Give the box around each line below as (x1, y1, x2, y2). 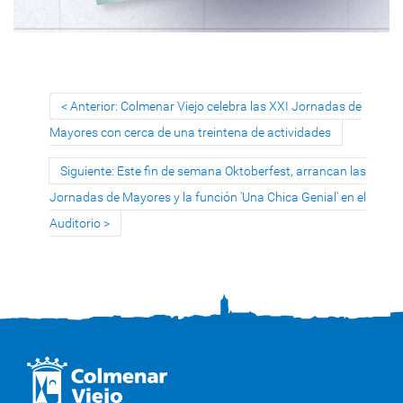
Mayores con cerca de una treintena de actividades (49, 124, 331, 139)
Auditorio (49, 215, 101, 230)
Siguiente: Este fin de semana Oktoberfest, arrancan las (60, 163, 366, 178)
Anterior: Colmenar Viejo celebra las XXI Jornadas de (70, 98, 362, 113)
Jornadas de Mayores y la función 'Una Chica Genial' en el (49, 189, 366, 204)
